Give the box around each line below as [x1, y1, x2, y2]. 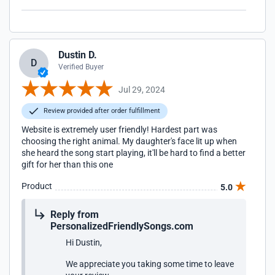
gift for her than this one [21, 160, 113, 169]
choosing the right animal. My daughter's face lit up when [21, 136, 237, 146]
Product [21, 181, 52, 191]
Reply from [50, 209, 99, 220]
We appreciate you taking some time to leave [66, 259, 234, 269]
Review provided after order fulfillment [42, 107, 160, 115]
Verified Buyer [58, 63, 104, 71]
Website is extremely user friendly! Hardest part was [21, 125, 217, 134]
